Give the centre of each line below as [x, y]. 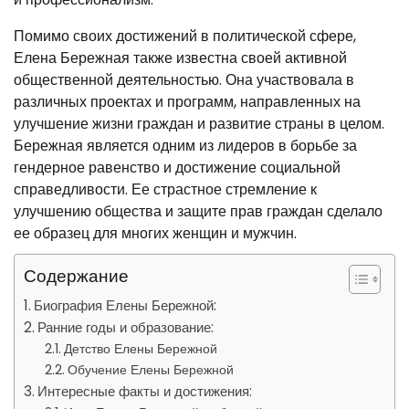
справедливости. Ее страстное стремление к [165, 189]
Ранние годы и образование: [126, 327]
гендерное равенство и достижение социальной [177, 168]
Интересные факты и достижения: [145, 391]
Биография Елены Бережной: [126, 305]
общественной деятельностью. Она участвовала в [184, 80]
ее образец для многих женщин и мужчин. [155, 233]
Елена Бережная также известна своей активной [180, 58]
